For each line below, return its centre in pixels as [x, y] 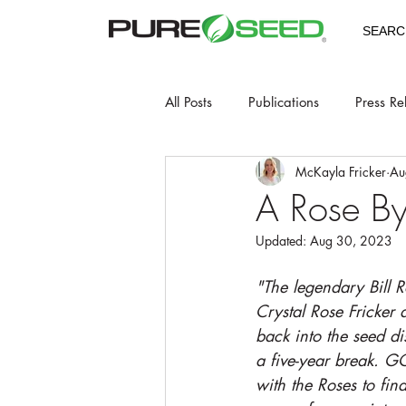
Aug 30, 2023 [351, 241]
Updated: [283, 241]
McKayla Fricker [341, 171]
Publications [284, 101]
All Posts [188, 101]
